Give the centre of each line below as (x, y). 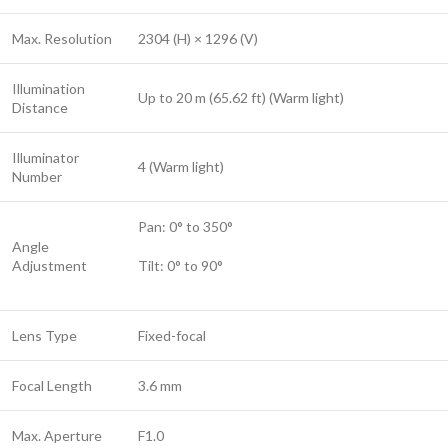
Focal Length (52, 386)
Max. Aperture (57, 436)
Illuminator (45, 158)
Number (37, 177)
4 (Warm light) (181, 167)
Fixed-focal (172, 336)
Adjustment (49, 266)
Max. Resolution (62, 39)
